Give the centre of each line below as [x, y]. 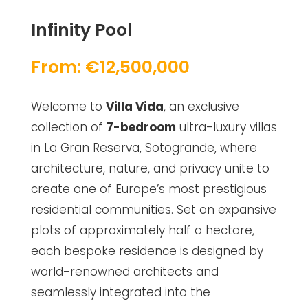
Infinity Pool [81, 30]
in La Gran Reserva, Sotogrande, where [144, 148]
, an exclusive [201, 107]
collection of [68, 127]
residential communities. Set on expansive [153, 210]
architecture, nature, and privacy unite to [150, 168]
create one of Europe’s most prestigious [148, 189]
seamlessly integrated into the [120, 292]
